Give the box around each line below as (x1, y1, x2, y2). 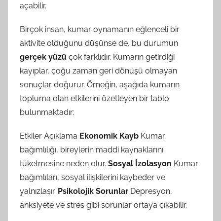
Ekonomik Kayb (79, 131, 139, 141)
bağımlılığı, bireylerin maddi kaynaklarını (20, 145, 163, 154)
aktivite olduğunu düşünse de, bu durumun (20, 38, 178, 48)
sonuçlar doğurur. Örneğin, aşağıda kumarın (20, 79, 180, 89)
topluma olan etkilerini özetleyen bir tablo (20, 93, 169, 103)
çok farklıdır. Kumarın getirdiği (67, 52, 175, 62)
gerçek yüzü (20, 52, 67, 62)
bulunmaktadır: (20, 107, 74, 117)
